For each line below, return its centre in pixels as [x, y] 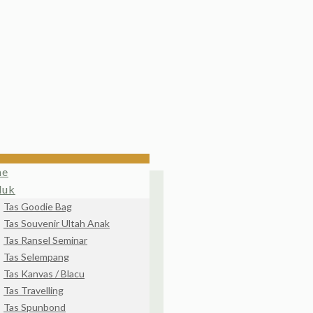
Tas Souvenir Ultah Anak [57, 223]
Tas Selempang [36, 257]
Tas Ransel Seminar [45, 240]
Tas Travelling [34, 290]
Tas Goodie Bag [38, 206]
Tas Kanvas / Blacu [44, 274]
